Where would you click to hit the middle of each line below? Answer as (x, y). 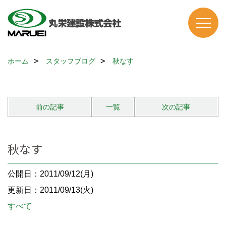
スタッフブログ (71, 61)
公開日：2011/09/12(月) (50, 174)
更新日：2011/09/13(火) (50, 190)
